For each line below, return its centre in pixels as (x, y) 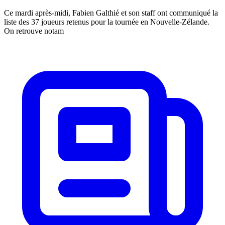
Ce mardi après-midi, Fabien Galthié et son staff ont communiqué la (111, 13)
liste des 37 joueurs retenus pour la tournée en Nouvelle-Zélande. (107, 22)
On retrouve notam (34, 31)
